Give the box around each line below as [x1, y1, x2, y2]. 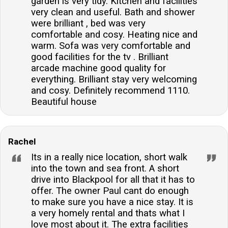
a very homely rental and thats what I [31, 207, 185, 219]
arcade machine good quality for [31, 62, 166, 74]
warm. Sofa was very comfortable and [31, 40, 190, 51]
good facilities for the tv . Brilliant [31, 51, 168, 63]
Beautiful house [31, 96, 97, 107]
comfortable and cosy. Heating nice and [31, 28, 197, 40]
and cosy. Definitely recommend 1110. [31, 84, 190, 96]
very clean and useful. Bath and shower [31, 6, 195, 18]
